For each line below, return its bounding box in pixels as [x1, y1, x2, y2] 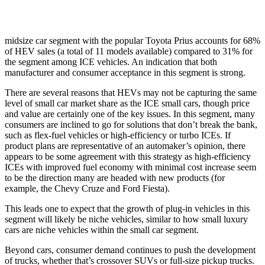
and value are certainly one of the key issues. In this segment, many [5, 108, 255, 119]
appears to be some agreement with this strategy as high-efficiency [5, 151, 251, 161]
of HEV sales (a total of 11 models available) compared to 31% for [5, 46, 253, 56]
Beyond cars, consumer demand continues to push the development [5, 244, 256, 255]
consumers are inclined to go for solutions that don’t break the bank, [5, 119, 257, 130]
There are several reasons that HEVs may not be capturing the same [5, 87, 257, 98]
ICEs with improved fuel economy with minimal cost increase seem [5, 161, 256, 172]
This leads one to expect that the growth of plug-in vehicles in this [5, 203, 250, 214]
